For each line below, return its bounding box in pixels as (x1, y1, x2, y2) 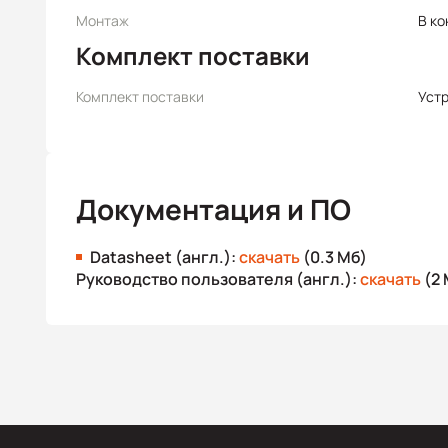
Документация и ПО (76, 190, 351, 228)
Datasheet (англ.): (90, 246, 239, 268)
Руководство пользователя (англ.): (76, 268, 360, 290)
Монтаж (76, 11, 129, 30)
